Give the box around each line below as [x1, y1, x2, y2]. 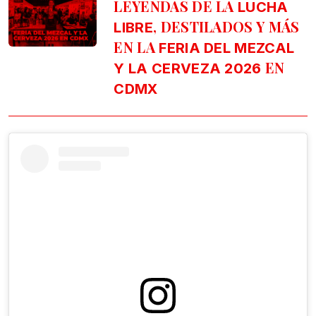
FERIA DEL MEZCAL [159, 39, 295, 57]
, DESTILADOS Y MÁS [152, 17, 300, 37]
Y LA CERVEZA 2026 [114, 60, 262, 78]
